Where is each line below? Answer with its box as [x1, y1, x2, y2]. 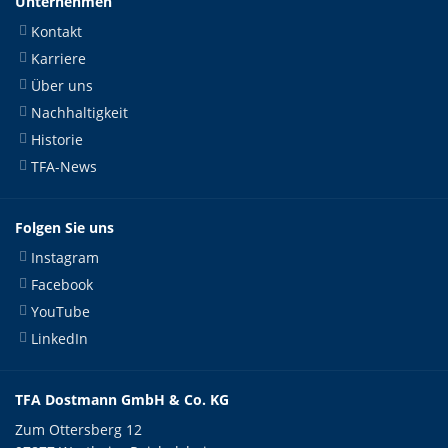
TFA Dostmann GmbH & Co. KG [15, 390, 229, 409]
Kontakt [31, 22, 82, 41]
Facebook [31, 275, 93, 294]
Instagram [31, 248, 99, 267]
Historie [31, 130, 83, 149]
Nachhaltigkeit [31, 103, 128, 122]
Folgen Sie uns [15, 218, 114, 237]
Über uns [31, 76, 93, 95]
